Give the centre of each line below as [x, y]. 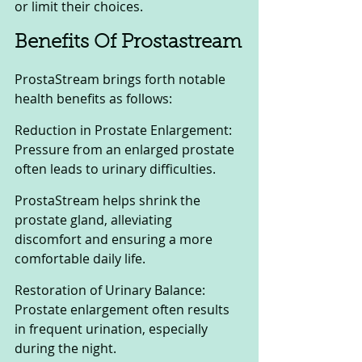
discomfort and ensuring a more [115, 240]
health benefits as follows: [93, 99]
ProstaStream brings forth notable [122, 80]
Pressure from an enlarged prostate [126, 150]
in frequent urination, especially [113, 329]
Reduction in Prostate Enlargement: [125, 130]
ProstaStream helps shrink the [109, 201]
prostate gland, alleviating [95, 220]
